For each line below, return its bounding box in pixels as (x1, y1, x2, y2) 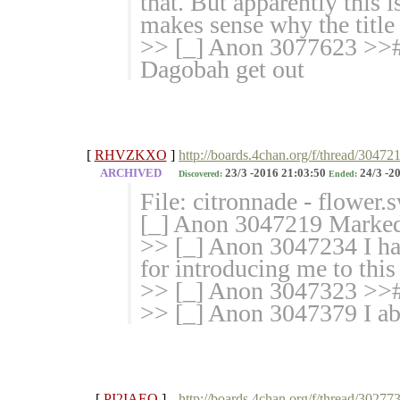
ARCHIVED (99, 167, 162, 180)
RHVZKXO (94, 147, 167, 163)
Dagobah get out (140, 55, 304, 84)
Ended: (329, 169, 357, 179)
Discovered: (179, 169, 222, 179)
